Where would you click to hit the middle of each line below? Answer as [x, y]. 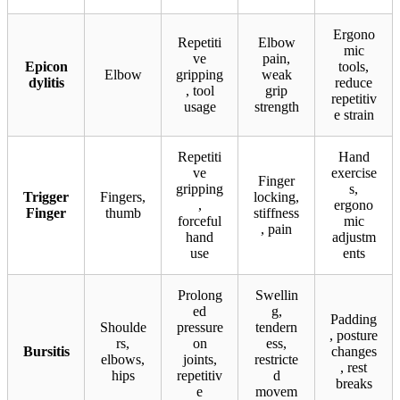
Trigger [46, 197]
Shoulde [123, 328]
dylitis [46, 83]
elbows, [123, 360]
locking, [276, 197]
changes [354, 352]
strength [276, 107]
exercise [354, 173]
